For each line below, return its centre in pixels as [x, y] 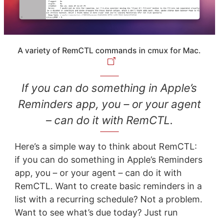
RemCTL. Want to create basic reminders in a [108, 186]
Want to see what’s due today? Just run [96, 212]
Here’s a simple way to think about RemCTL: [106, 146]
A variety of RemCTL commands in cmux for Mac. [109, 50]
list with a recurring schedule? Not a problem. [108, 199]
